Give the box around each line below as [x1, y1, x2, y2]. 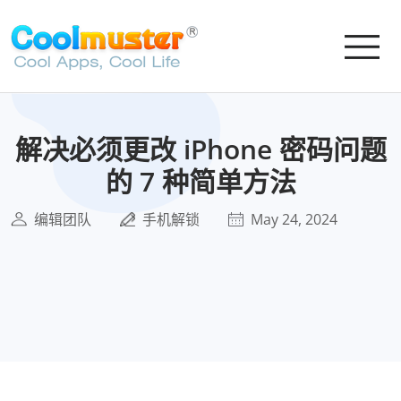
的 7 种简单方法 [105, 163, 296, 200]
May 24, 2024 [251, 209, 337, 229]
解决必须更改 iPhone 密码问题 [14, 131, 387, 167]
